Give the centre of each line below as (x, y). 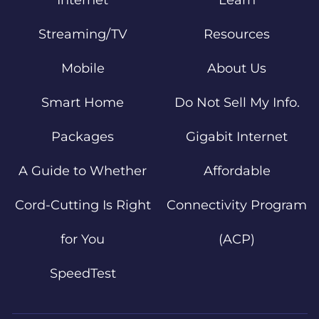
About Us (237, 69)
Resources (237, 35)
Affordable (237, 171)
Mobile (83, 69)
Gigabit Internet (237, 137)
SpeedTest (83, 274)
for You (83, 240)
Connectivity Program (237, 205)
